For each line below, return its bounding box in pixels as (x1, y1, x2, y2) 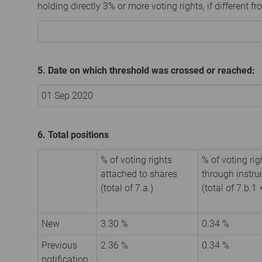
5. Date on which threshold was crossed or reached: (37, 64, 255, 76)
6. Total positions (37, 129, 109, 140)
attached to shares (101, 168, 177, 180)
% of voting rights (101, 154, 172, 166)
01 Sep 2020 (42, 89, 93, 101)
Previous (42, 239, 77, 251)
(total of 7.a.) (101, 182, 153, 194)
